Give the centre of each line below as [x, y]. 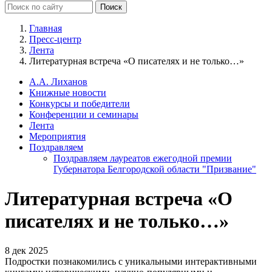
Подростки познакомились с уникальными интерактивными [131, 262]
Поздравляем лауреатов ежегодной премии [143, 158]
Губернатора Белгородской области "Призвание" [155, 169]
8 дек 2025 [26, 251]
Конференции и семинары [84, 114]
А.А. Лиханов [58, 81]
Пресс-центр [55, 39]
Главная [46, 28]
